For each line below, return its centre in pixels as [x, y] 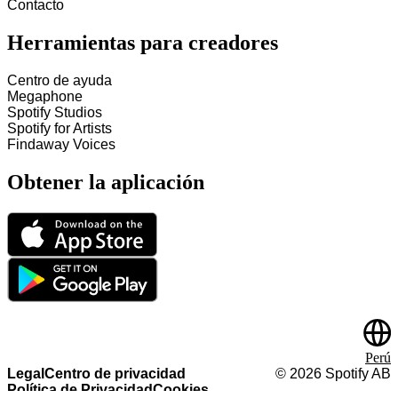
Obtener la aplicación [106, 183]
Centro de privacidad [115, 374]
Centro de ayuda [60, 81]
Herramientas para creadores [143, 43]
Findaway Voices [61, 145]
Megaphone [45, 97]
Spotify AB [356, 374]
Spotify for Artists [60, 129]
